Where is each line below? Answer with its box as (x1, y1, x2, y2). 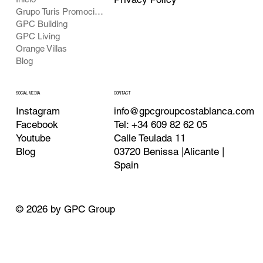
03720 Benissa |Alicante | (114, 145, 225, 157)
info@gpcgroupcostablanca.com (114, 104, 255, 117)
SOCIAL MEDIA (15, 90, 40, 96)
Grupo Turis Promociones (94, 6, 103, 16)
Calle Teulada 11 (114, 131, 186, 144)
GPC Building (15, 18, 68, 29)
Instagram (15, 105, 60, 117)
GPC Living (15, 31, 60, 41)
